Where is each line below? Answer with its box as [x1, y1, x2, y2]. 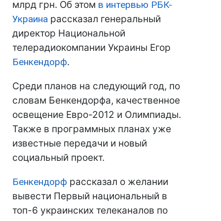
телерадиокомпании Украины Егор [12, 42, 171, 53]
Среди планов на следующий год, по [12, 80, 180, 92]
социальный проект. [12, 152, 105, 163]
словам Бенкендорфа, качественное [12, 95, 180, 106]
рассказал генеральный [48, 13, 161, 25]
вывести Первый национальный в [12, 190, 167, 202]
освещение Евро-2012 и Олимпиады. [12, 109, 181, 120]
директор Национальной [12, 28, 125, 39]
